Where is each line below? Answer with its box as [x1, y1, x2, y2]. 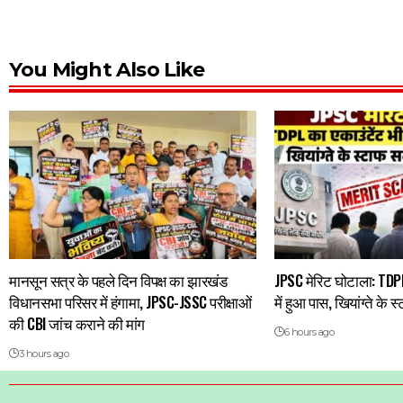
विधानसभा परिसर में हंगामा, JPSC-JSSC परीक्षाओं [9, 291, 252, 314]
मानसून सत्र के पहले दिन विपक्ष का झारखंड [9, 269, 228, 292]
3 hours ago [18, 347, 69, 361]
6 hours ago [283, 326, 335, 339]
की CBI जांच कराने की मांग [9, 312, 145, 336]
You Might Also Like [9, 58, 204, 83]
